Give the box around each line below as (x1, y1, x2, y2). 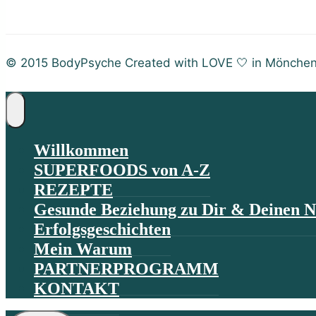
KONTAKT (34, 279, 119, 298)
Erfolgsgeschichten (34, 219, 171, 238)
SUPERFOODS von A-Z (34, 160, 210, 179)
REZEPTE (34, 180, 113, 199)
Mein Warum (34, 239, 132, 258)
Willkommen (34, 140, 128, 159)
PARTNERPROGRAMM (34, 259, 219, 278)
